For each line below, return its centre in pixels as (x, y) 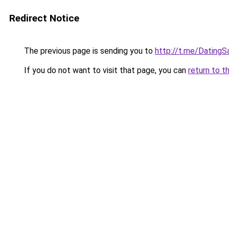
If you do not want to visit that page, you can (105, 70)
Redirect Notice (44, 18)
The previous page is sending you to (88, 51)
